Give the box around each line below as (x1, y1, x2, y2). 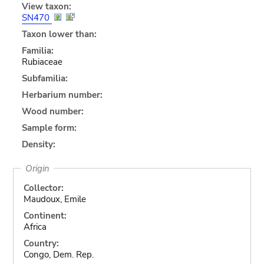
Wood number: (21, 105, 84, 117)
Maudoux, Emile (23, 193, 86, 205)
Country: (23, 237, 59, 249)
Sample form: (21, 121, 77, 134)
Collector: (23, 181, 64, 194)
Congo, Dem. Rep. (23, 248, 94, 260)
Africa (23, 220, 47, 233)
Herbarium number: (21, 88, 103, 101)
